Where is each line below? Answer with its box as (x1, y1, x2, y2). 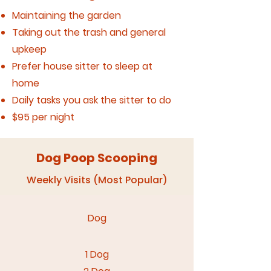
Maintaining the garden (12, 8, 121, 22)
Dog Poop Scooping (36, 149, 157, 166)
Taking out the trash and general (12, 25, 166, 39)
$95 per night (12, 110, 74, 124)
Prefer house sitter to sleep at (12, 59, 152, 73)
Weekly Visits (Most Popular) (26, 173, 168, 187)
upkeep (12, 42, 47, 56)
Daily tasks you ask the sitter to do (12, 93, 174, 107)
